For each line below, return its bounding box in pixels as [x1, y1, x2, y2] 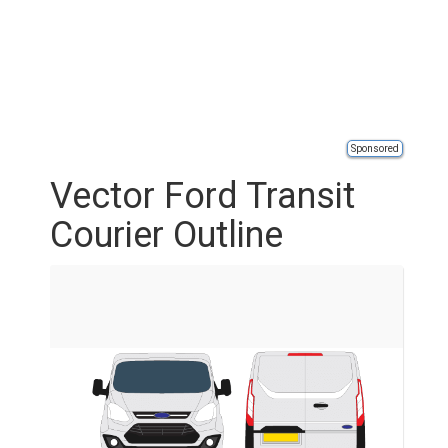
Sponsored [351, 143, 399, 154]
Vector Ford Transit [50, 175, 355, 217]
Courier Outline [50, 214, 283, 256]
